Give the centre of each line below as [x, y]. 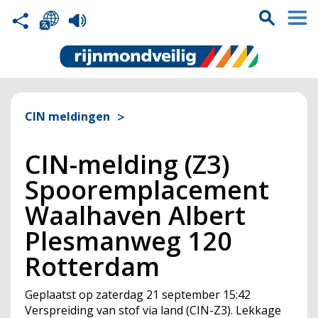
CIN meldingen [67, 116]
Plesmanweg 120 [128, 241]
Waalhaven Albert [135, 215]
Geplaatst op [59, 295]
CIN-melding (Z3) [127, 164]
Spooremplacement [147, 190]
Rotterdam [92, 267]
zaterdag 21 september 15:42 [173, 295]
